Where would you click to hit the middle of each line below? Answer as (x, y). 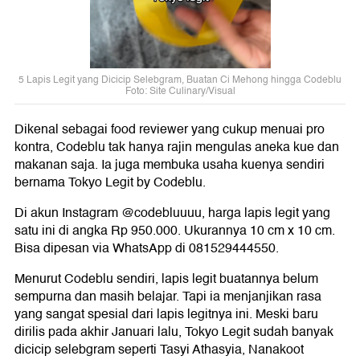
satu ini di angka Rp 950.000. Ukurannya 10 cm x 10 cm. (175, 231)
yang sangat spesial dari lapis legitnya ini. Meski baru (166, 315)
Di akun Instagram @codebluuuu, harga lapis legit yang (172, 213)
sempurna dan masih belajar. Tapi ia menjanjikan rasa (168, 297)
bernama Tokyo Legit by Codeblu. (110, 183)
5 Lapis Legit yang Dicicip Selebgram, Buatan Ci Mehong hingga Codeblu (180, 80)
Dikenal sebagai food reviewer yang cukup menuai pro (170, 130)
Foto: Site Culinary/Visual (180, 92)
